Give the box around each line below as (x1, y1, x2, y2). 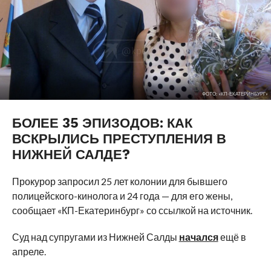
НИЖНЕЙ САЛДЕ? (11, 146, 130, 162)
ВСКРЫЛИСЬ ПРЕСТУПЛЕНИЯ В (11, 130, 226, 146)
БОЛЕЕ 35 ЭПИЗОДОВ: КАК (11, 114, 192, 131)
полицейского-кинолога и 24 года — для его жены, (11, 189, 232, 201)
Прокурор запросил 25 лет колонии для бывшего (11, 175, 227, 187)
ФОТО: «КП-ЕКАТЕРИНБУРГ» (201, 90, 268, 97)
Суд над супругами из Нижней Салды (11, 230, 179, 243)
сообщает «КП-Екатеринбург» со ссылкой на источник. (11, 204, 252, 216)
